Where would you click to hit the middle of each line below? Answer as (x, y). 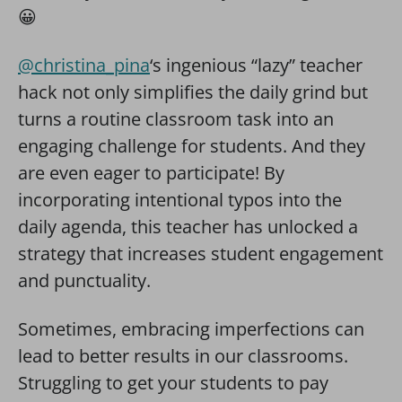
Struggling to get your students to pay (173, 382)
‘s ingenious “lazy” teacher (256, 65)
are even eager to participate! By (151, 172)
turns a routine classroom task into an (176, 118)
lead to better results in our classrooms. (183, 355)
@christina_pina (84, 65)
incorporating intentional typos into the (180, 199)
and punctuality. (84, 280)
